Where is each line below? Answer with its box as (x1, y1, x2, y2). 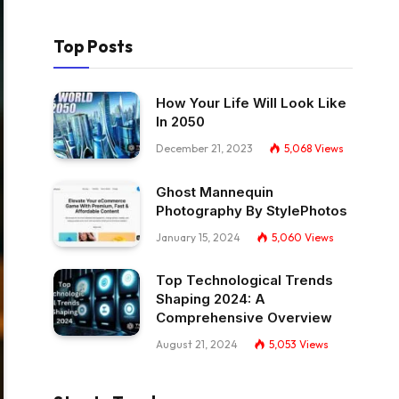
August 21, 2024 (156, 338, 238, 352)
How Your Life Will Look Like (156, 94, 346, 111)
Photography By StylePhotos (156, 201, 347, 219)
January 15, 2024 (156, 230, 240, 244)
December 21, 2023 (156, 142, 253, 155)
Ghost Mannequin (156, 183, 273, 200)
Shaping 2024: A (156, 290, 265, 308)
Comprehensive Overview (156, 309, 332, 327)
